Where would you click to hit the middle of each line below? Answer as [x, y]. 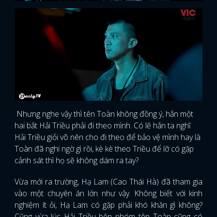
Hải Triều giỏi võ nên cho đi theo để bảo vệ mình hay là [108, 137]
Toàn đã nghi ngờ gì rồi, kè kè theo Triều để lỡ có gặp [104, 148]
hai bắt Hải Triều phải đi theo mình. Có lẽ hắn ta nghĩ [103, 125]
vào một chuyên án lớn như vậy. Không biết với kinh [108, 193]
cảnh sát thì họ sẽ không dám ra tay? [77, 160]
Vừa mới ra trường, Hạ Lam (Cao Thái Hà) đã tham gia [108, 181]
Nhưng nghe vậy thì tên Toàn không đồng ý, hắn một [104, 114]
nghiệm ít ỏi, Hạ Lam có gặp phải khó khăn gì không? [108, 205]
